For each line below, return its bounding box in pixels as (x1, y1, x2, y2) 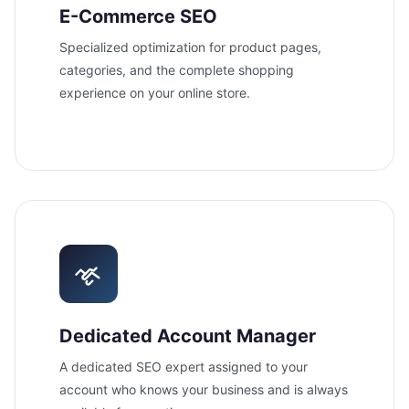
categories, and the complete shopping (59, 61, 294, 78)
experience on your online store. (59, 84, 250, 100)
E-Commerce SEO (59, 5, 217, 27)
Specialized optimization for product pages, (59, 38, 321, 55)
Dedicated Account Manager (59, 324, 316, 347)
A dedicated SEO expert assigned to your (59, 358, 308, 374)
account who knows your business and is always (59, 381, 348, 397)
